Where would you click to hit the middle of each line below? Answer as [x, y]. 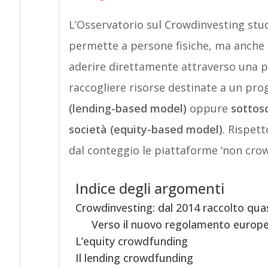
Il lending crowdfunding [134, 258]
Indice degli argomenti [150, 188]
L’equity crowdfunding [131, 241]
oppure [208, 108]
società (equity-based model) [145, 129]
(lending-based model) [127, 108]
